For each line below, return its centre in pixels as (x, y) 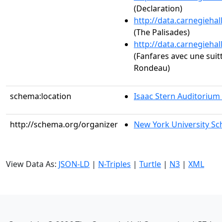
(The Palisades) (162, 32)
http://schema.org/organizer (64, 124)
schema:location (41, 96)
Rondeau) (152, 68)
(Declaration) (158, 8)
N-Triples (114, 164)
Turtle (150, 164)
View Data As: (32, 164)
